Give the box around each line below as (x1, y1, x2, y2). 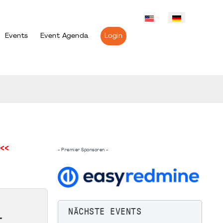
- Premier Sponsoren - (58, 147, 109, 152)
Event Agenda (40, 32, 89, 40)
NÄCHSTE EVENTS (68, 206, 141, 217)
